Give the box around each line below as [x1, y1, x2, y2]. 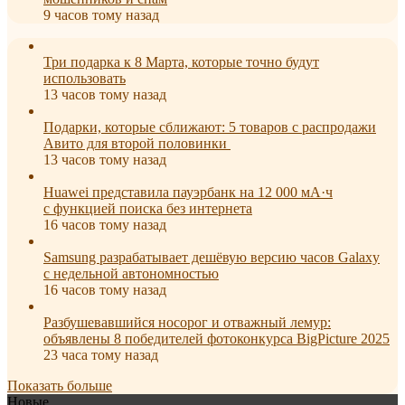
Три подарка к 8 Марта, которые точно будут [43, 53, 319, 70]
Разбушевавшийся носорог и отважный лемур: [43, 314, 331, 330]
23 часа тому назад [43, 346, 158, 363]
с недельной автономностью [43, 265, 219, 281]
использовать [43, 70, 126, 86]
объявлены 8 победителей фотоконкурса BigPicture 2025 [43, 330, 390, 346]
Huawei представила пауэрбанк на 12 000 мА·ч [43, 184, 333, 200]
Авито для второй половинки [43, 135, 231, 151]
